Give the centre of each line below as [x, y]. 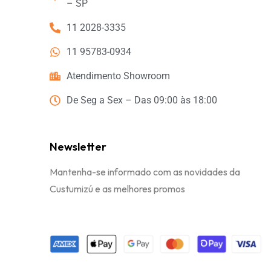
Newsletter [78, 147]
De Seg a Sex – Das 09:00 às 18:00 [142, 100]
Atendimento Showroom [118, 76]
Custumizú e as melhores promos [118, 189]
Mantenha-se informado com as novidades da [145, 172]
